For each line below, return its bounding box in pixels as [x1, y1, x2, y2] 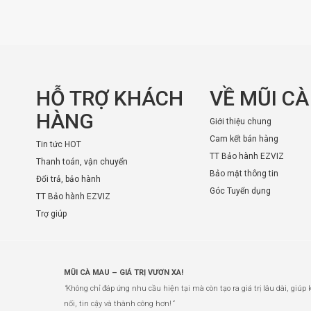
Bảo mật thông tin [210, 169, 278, 178]
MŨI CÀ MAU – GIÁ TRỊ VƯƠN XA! [64, 268, 183, 277]
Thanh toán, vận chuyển [36, 157, 128, 167]
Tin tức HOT [36, 140, 81, 149]
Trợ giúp [36, 209, 67, 219]
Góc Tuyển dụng [210, 186, 271, 196]
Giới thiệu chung [210, 117, 271, 126]
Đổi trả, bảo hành [36, 174, 101, 184]
